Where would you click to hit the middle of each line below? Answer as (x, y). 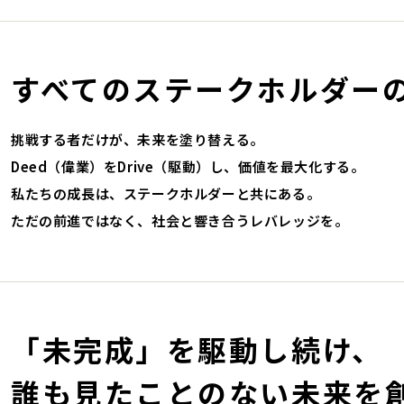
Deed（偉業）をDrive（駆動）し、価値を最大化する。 (188, 166)
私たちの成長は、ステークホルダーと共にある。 (166, 193)
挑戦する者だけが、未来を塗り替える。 (138, 139)
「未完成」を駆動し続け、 (197, 349)
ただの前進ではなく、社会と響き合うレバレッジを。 (180, 220)
